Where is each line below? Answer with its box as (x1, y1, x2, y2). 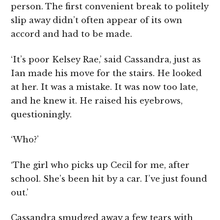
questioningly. (11, 109, 72, 120)
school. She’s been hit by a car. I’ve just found (11, 173, 208, 184)
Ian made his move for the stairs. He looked (11, 68, 202, 79)
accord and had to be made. (11, 29, 133, 40)
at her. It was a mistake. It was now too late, (11, 82, 198, 92)
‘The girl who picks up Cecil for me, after (11, 160, 190, 170)
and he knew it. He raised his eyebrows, (11, 95, 183, 106)
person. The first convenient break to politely (11, 1, 209, 12)
